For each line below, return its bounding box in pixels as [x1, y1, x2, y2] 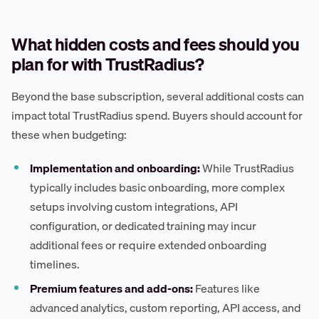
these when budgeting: [11, 125, 127, 144]
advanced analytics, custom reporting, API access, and [30, 298, 301, 318]
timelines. [30, 254, 80, 273]
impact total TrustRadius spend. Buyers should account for [11, 105, 303, 125]
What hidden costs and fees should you [11, 30, 300, 58]
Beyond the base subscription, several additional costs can [11, 86, 304, 105]
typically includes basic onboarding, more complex [30, 177, 286, 197]
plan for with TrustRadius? [11, 50, 204, 78]
